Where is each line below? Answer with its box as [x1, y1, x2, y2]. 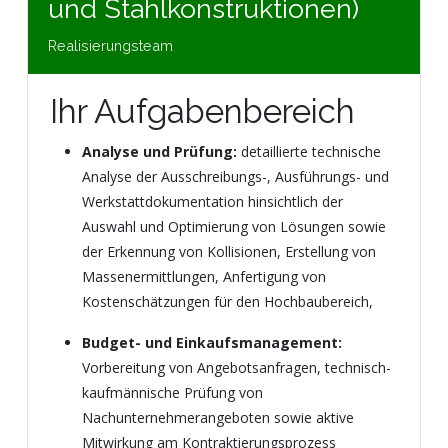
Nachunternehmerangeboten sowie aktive [82, 408, 354, 427]
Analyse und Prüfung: [82, 142, 237, 161]
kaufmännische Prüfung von [82, 383, 263, 402]
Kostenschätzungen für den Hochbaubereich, [82, 292, 373, 311]
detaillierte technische [237, 142, 381, 161]
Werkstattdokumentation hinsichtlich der [82, 192, 343, 211]
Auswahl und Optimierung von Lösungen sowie [82, 217, 386, 236]
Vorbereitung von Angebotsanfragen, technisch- [82, 358, 391, 377]
